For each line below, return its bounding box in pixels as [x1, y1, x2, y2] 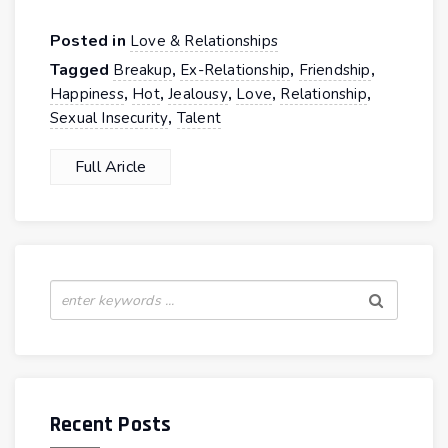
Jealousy [168, 84, 228, 105]
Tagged [50, 59, 114, 82]
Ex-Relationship [180, 60, 291, 81]
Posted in [50, 30, 130, 53]
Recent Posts [50, 410, 172, 439]
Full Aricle [75, 156, 147, 179]
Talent [176, 108, 222, 129]
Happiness [50, 84, 124, 105]
